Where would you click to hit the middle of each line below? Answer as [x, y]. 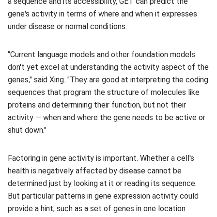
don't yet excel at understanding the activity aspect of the [108, 67]
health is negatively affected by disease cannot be [95, 171]
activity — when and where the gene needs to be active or [107, 117]
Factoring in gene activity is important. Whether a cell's [101, 158]
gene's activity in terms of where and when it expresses [102, 14]
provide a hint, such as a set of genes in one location [97, 209]
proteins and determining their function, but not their [97, 105]
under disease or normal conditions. [67, 26]
